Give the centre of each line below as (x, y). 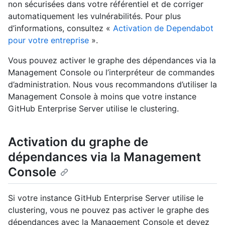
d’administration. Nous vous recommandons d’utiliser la (113, 85)
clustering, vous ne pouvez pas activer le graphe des (108, 210)
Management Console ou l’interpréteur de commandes (111, 73)
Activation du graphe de (78, 142)
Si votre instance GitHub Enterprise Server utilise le (106, 198)
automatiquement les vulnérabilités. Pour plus (94, 16)
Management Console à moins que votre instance (102, 97)
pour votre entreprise (48, 40)
